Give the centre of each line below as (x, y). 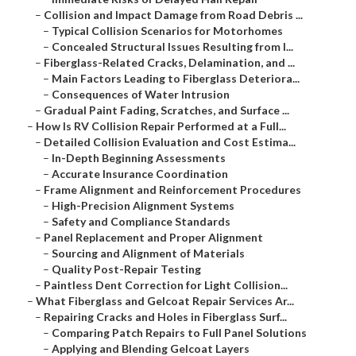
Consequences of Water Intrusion (141, 95)
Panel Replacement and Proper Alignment (153, 238)
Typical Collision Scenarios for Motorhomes (167, 31)
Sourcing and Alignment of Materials (148, 253)
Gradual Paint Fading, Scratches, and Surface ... (166, 110)
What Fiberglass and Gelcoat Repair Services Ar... (165, 301)
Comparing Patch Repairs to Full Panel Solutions (179, 333)
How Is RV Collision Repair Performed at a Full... (161, 126)
